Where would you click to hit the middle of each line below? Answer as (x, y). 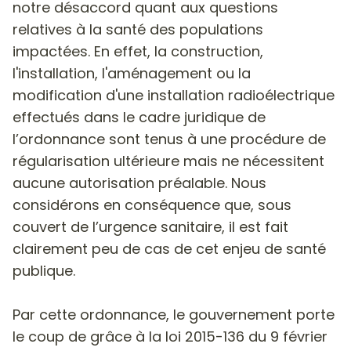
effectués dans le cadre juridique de (139, 117)
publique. (44, 270)
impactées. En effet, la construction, (138, 51)
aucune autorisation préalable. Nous (139, 183)
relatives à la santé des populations (138, 29)
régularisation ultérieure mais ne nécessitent (168, 161)
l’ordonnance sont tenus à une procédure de (169, 139)
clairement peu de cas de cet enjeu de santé (169, 248)
